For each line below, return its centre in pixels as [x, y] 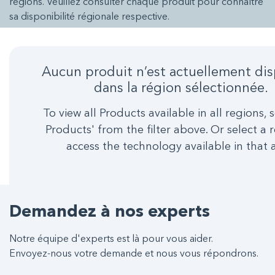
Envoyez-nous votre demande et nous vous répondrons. [134, 254]
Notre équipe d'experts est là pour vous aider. [111, 239]
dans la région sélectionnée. [181, 88]
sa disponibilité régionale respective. [89, 17]
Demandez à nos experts [110, 213]
